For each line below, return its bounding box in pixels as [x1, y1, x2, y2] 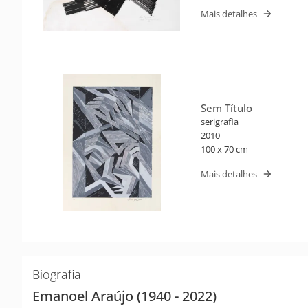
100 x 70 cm [201, 142, 248, 155]
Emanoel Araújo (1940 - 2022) [32, 286, 217, 305]
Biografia [32, 265, 81, 283]
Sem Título [201, 100, 252, 115]
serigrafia [201, 115, 239, 128]
